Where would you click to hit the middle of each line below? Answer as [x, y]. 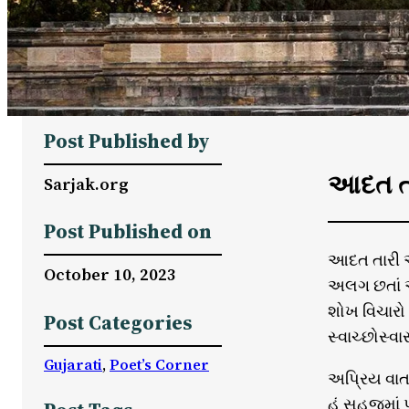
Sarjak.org [86, 184]
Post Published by [127, 141]
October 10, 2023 [110, 275]
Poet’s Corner [159, 364]
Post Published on [128, 232]
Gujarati [73, 364]
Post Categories [118, 322]
